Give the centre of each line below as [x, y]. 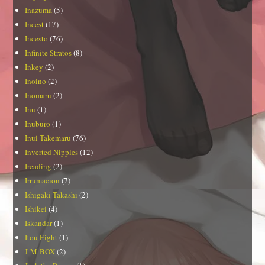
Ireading [38, 167]
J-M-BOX [40, 252]
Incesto [37, 39]
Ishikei [36, 209]
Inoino [36, 81]
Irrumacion [43, 181]
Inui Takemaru [48, 138]
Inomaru [38, 96]
